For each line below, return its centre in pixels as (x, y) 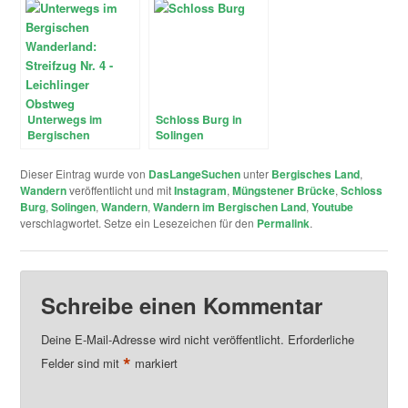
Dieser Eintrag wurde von (85, 174)
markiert (154, 362)
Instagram (201, 191)
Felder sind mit (82, 362)
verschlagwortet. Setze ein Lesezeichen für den (139, 223)
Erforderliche (321, 339)
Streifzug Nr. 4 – (70, 166)
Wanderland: (63, 151)
